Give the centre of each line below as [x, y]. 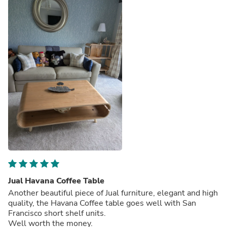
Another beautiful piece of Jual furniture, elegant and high [113, 193]
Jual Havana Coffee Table [56, 181]
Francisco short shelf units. [58, 213]
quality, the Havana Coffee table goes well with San [102, 203]
